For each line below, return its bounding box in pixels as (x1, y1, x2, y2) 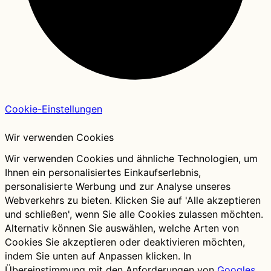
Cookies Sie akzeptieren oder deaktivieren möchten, (5, 236, 245, 249)
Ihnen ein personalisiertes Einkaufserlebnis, (5, 166, 201, 179)
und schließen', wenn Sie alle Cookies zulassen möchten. (5, 208, 263, 221)
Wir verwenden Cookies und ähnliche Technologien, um (5, 152, 258, 165)
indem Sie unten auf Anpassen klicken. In (5, 250, 191, 263)
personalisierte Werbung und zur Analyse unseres (5, 180, 230, 193)
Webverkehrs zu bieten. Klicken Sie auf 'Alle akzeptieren (5, 194, 261, 207)
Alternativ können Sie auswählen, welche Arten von (5, 222, 239, 235)
